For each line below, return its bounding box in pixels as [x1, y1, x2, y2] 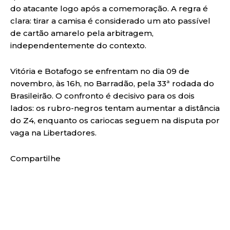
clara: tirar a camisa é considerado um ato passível [10, 15, 210, 26]
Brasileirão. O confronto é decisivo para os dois [10, 90, 195, 101]
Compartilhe [10, 153, 61, 163]
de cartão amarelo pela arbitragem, [10, 28, 154, 38]
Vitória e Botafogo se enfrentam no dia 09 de [10, 66, 189, 76]
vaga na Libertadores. [10, 127, 97, 138]
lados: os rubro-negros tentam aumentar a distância [10, 103, 220, 113]
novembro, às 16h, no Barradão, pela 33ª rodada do [10, 78, 214, 88]
